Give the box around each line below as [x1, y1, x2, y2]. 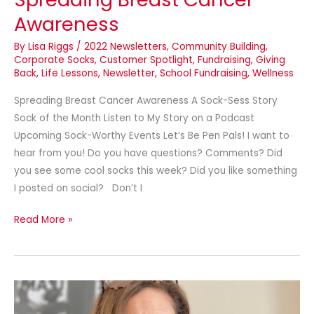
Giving [256, 53, 285, 67]
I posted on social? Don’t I [14, 181, 142, 195]
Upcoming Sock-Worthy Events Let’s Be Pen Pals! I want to [14, 128, 289, 142]
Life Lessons [41, 67, 98, 81]
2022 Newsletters [84, 40, 167, 54]
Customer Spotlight [100, 53, 193, 67]
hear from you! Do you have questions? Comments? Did [14, 146, 282, 160]
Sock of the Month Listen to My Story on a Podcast [14, 111, 254, 125]
